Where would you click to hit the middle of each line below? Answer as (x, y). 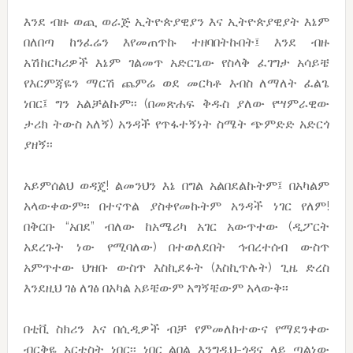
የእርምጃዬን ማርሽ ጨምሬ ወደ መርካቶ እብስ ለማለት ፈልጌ (176, 83)
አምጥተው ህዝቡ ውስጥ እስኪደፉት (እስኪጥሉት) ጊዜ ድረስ (176, 267)
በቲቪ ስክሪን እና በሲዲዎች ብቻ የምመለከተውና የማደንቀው (176, 329)
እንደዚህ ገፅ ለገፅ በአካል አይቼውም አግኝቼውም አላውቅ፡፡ (156, 288)
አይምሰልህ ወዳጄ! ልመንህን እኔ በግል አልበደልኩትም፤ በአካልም (176, 185)
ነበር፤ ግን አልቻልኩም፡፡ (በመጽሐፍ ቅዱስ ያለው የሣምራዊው (176, 103)
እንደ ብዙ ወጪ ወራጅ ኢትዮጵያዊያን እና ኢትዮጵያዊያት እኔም (176, 21)
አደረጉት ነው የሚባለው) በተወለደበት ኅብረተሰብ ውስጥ (176, 247)
